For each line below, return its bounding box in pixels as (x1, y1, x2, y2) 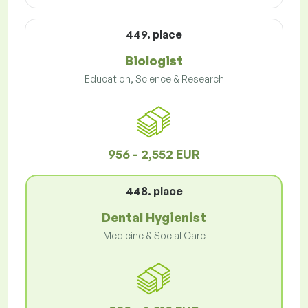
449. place (126, 27, 182, 42)
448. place (125, 184, 183, 199)
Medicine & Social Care (102, 230, 206, 242)
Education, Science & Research (84, 73, 224, 85)
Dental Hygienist (102, 210, 206, 225)
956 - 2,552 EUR (108, 146, 200, 162)
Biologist (125, 53, 183, 69)
